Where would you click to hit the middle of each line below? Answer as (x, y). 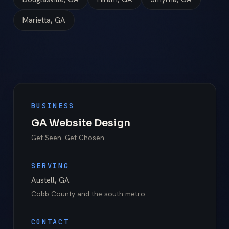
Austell (43, 181)
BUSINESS (53, 106)
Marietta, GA (44, 20)
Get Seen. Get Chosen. (68, 137)
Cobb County (53, 193)
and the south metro (110, 193)
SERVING (50, 165)
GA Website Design (81, 123)
